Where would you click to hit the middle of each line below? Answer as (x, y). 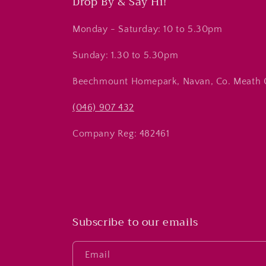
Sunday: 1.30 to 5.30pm (126, 55)
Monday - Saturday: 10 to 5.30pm (148, 29)
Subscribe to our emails (135, 222)
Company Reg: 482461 (121, 134)
